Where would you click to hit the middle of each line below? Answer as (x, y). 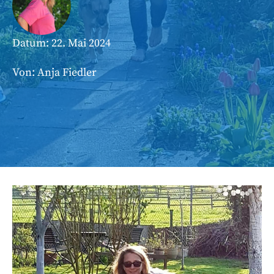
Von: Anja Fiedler (54, 72)
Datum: (32, 43)
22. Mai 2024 (81, 43)
